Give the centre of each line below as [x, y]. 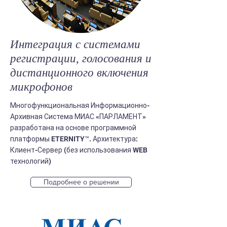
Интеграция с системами [75, 44]
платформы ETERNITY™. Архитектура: [74, 139]
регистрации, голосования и [81, 59]
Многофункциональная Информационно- [80, 105]
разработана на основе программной [73, 128]
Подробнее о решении [81, 182]
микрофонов [41, 87]
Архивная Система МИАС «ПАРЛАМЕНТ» [78, 117]
